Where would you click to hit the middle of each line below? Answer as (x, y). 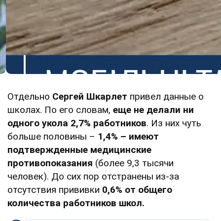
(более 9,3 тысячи (133, 163)
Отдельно (30, 96)
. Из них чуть (174, 123)
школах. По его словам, (60, 110)
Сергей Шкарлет (90, 96)
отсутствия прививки (55, 189)
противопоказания (50, 163)
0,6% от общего (137, 189)
